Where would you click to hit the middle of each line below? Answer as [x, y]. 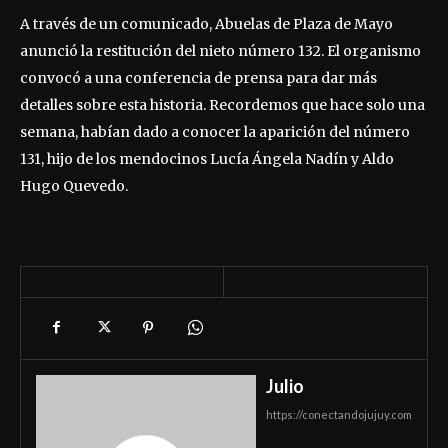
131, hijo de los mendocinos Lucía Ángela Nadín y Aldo [207, 158]
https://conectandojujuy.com [339, 414]
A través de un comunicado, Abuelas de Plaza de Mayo [206, 23]
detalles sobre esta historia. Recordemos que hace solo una [222, 104]
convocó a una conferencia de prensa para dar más [198, 77]
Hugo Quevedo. [74, 185]
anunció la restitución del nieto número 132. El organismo [220, 50]
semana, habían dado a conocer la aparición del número [215, 131]
